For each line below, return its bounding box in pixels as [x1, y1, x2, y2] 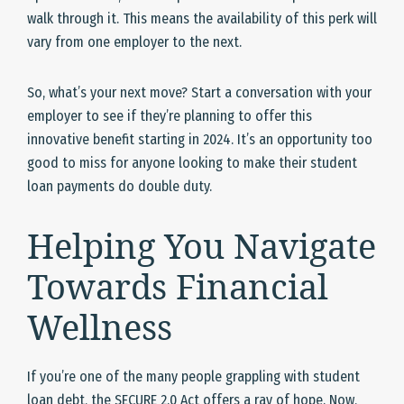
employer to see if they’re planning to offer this [27, 107, 312, 125]
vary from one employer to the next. [27, 33, 242, 51]
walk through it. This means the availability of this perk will [27, 10, 377, 28]
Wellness [27, 303, 172, 351]
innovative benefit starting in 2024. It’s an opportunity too [27, 131, 372, 149]
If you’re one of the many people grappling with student [27, 368, 360, 386]
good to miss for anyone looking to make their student [27, 154, 357, 172]
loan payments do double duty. [27, 178, 212, 196]
